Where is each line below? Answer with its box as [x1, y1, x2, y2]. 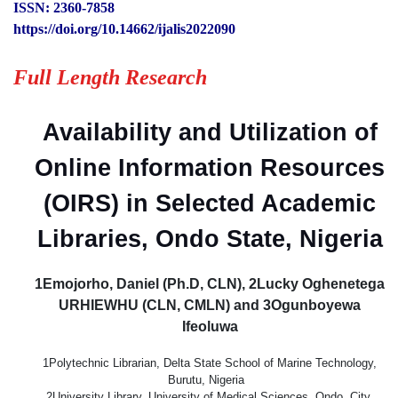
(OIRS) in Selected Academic [44, 189, 376, 217]
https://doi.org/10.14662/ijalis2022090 [13, 20, 235, 36]
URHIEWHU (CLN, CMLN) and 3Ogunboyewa [59, 297, 361, 313]
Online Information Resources [35, 154, 385, 181]
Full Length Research [13, 65, 207, 89]
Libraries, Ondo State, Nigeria [36, 225, 383, 252]
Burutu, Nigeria [168, 372, 251, 386]
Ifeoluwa [181, 318, 238, 334]
